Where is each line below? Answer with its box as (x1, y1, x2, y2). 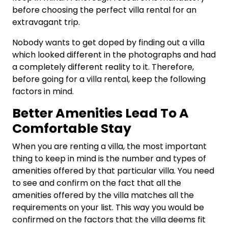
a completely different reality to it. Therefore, (12, 61, 194, 73)
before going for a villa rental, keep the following (12, 73, 206, 85)
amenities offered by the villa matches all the (12, 189, 194, 202)
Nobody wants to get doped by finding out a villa (12, 37, 205, 49)
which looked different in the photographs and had (12, 49, 216, 61)
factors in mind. (12, 85, 74, 98)
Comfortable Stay (12, 120, 131, 138)
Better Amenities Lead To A (12, 104, 189, 123)
